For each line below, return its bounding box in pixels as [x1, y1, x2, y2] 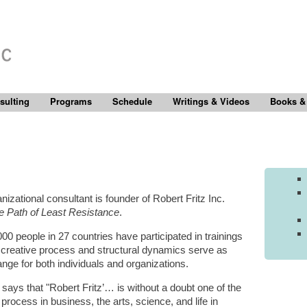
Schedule [112, 95, 152, 108]
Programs [50, 95, 92, 108]
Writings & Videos [173, 95, 249, 108]
